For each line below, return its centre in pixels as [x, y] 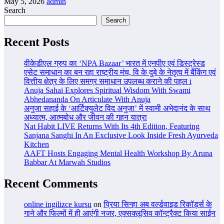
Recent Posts [36, 42]
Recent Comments [51, 183]
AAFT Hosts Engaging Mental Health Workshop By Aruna [118, 153]
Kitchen [36, 144]
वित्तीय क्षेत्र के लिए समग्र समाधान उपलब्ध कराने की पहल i [108, 81]
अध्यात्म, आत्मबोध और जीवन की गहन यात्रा [85, 117]
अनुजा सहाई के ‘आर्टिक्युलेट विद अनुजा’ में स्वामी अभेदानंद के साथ [117, 108]
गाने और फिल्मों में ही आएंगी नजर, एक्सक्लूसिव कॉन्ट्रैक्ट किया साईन [120, 213]
